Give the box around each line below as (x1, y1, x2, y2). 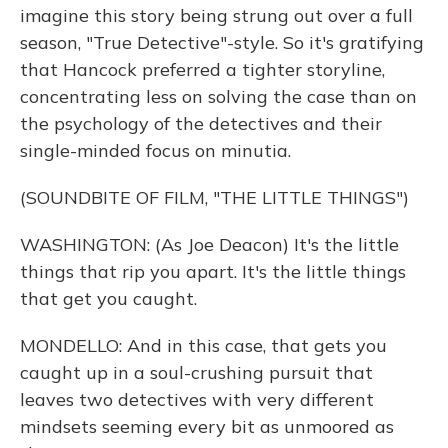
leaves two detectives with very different (20, 388, 374, 411)
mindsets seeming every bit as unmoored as (20, 415, 394, 438)
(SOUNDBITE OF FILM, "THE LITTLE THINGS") (20, 186, 409, 209)
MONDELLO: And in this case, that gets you (20, 334, 387, 357)
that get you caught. (20, 287, 197, 310)
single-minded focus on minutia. (20, 139, 291, 162)
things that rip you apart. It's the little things (20, 260, 406, 283)
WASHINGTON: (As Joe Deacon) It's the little (20, 233, 399, 256)
